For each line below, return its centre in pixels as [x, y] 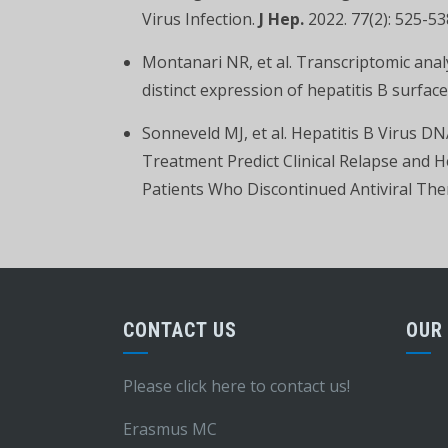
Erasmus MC [169, 429]
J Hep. [281, 19]
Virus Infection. [200, 19]
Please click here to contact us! [236, 386]
